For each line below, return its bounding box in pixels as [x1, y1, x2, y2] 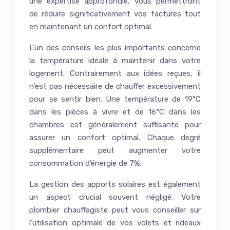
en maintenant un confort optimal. [29, 22, 152, 31]
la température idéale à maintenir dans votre [29, 55, 201, 65]
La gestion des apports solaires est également [29, 179, 201, 189]
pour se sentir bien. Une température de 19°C [29, 94, 201, 104]
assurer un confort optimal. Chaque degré [29, 132, 201, 142]
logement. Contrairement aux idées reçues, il [29, 68, 201, 78]
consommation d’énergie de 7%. [29, 158, 141, 168]
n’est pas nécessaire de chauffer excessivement [29, 81, 201, 91]
